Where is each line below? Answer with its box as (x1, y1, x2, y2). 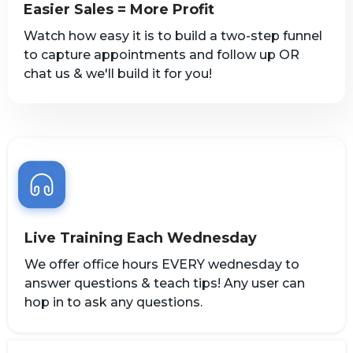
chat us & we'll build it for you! (24, 65, 212, 81)
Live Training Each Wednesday (24, 229, 257, 247)
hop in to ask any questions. (24, 294, 203, 310)
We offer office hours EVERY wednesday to (24, 256, 299, 272)
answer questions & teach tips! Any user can (24, 275, 305, 291)
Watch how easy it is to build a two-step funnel (24, 28, 322, 43)
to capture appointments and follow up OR (24, 46, 299, 62)
